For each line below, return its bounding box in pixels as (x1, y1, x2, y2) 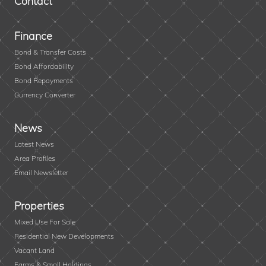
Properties (14, 199, 64, 213)
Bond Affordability (14, 62, 74, 71)
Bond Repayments (14, 76, 73, 85)
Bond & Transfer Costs (14, 47, 86, 57)
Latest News (14, 140, 54, 149)
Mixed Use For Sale (14, 217, 75, 227)
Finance (14, 29, 52, 43)
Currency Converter (14, 90, 75, 100)
